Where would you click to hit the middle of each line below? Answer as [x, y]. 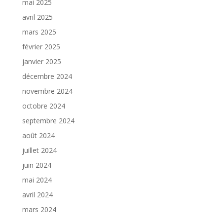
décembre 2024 [47, 76]
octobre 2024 [43, 106]
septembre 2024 [48, 121]
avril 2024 [37, 195]
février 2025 [41, 47]
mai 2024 [37, 180]
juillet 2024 [39, 150]
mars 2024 [39, 210]
